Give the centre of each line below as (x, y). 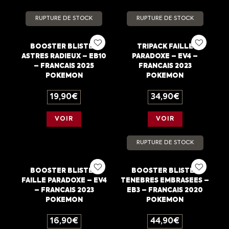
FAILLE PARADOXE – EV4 (64, 181)
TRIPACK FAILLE (165, 47)
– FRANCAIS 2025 (64, 66)
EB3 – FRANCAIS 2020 (165, 190)
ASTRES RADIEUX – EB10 (64, 56)
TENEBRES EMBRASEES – (165, 181)
